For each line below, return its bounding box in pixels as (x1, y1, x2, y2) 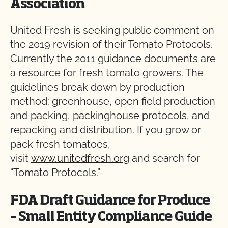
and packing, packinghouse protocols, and (10, 109, 210, 122)
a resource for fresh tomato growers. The (10, 67, 204, 79)
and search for (129, 152, 200, 164)
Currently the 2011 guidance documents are (10, 52, 216, 65)
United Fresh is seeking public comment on (10, 24, 214, 36)
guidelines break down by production (10, 81, 185, 93)
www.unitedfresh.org (31, 152, 129, 164)
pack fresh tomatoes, (10, 138, 110, 150)
